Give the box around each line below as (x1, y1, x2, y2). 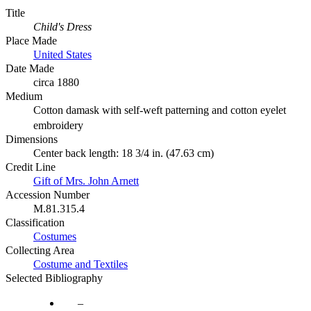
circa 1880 (33, 76, 79, 88)
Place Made (6, 34, 57, 47)
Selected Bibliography (6, 271, 103, 284)
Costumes (33, 230, 76, 242)
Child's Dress (33, 20, 92, 33)
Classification (6, 216, 65, 228)
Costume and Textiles (33, 258, 128, 270)
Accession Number (6, 188, 90, 201)
